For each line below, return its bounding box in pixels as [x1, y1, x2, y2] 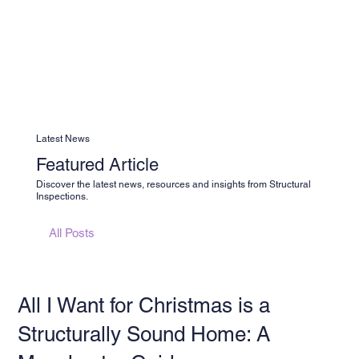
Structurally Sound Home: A [18, 321, 271, 346]
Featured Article [35, 155, 159, 175]
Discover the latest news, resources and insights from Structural [35, 179, 311, 191]
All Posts [49, 226, 95, 240]
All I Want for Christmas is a [18, 292, 271, 317]
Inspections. [35, 191, 88, 203]
